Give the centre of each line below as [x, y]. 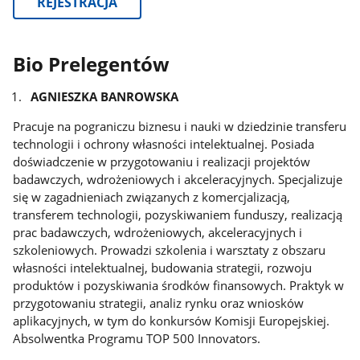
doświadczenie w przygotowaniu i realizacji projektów [162, 161]
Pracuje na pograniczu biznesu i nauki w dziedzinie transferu [180, 126]
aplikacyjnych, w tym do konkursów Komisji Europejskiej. [173, 320]
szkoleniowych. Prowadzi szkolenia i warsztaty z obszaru [170, 250]
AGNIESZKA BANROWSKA [105, 96]
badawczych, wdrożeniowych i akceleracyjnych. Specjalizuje [178, 179]
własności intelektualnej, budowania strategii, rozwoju [163, 267]
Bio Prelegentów [92, 64]
